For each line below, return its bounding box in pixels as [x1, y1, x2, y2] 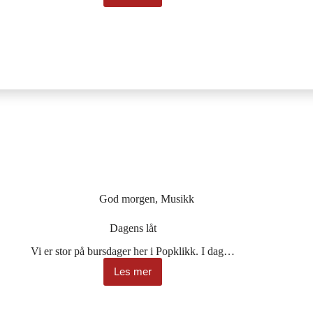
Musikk [161, 193, 195, 205]
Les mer [114, 265, 152, 278]
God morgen [99, 193, 156, 205]
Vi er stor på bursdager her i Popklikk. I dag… [31, 245, 235, 257]
